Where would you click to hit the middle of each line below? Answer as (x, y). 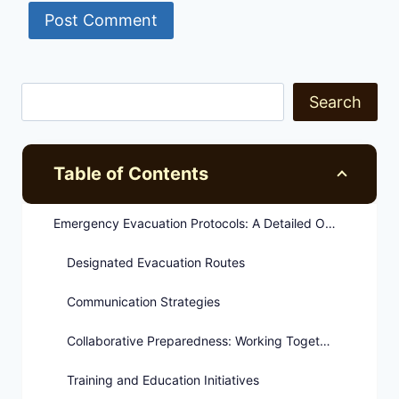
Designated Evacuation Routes (156, 263)
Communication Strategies (143, 302)
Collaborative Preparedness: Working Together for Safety (325, 341)
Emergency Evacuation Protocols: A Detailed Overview (330, 224)
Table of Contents (131, 174)
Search (335, 102)
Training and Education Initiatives (163, 380)
